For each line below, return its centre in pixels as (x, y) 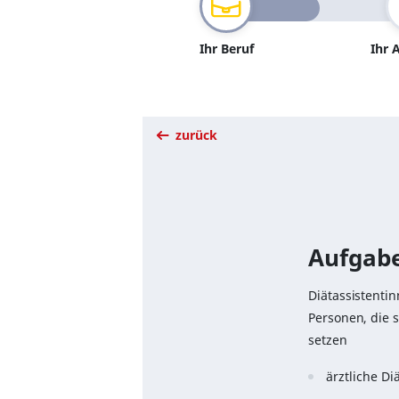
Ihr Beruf (226, 49)
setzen (327, 340)
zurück (195, 135)
